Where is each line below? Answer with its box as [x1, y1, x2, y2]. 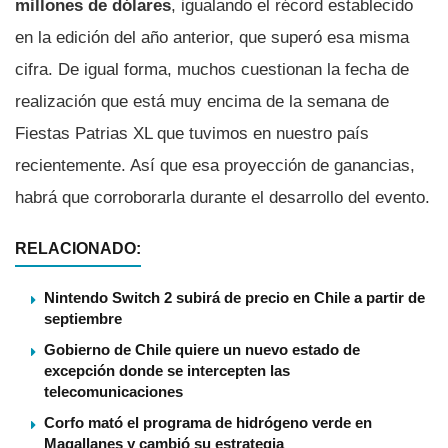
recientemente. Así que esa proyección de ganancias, [15, 155, 415, 175]
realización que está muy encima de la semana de [15, 91, 389, 111]
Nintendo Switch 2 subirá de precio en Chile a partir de [44, 288, 425, 306]
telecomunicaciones [44, 382, 183, 400]
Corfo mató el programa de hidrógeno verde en [44, 413, 372, 431]
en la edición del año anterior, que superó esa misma [15, 27, 409, 47]
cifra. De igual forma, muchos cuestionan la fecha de [15, 59, 409, 79]
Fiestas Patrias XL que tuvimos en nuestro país [15, 123, 369, 143]
